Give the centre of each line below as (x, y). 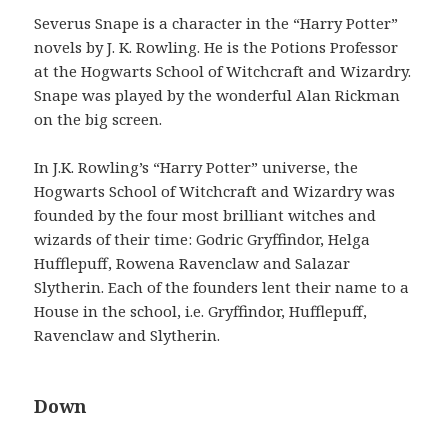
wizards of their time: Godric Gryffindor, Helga (202, 238)
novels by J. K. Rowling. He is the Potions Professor (216, 46)
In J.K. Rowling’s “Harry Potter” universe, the (196, 166)
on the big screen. (98, 118)
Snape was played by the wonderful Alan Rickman (217, 94)
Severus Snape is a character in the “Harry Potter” (216, 22)
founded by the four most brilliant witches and (205, 214)
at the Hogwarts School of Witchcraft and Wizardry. (223, 70)
